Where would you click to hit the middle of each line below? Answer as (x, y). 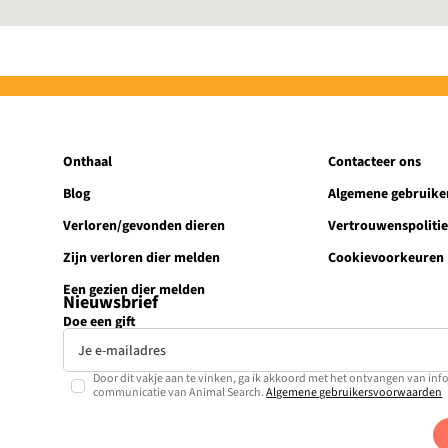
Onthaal (88, 161)
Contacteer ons (374, 161)
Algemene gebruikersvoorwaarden (354, 393)
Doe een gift (100, 321)
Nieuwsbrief (111, 303)
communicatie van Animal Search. (180, 393)
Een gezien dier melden (134, 289)
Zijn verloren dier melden (142, 257)
